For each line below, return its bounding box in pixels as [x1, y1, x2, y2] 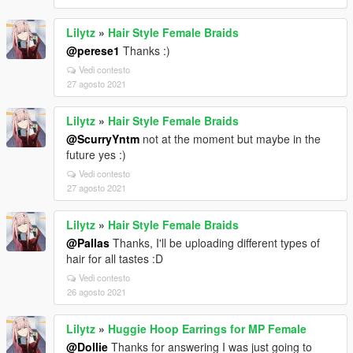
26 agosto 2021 [67, 285, 126, 298]
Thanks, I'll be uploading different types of [110, 235, 320, 251]
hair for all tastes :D [66, 251, 163, 266]
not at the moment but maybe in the [139, 131, 321, 147]
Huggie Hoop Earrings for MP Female [108, 321, 307, 336]
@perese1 [66, 43, 120, 58]
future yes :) [66, 147, 126, 162]
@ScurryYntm [66, 131, 139, 147]
